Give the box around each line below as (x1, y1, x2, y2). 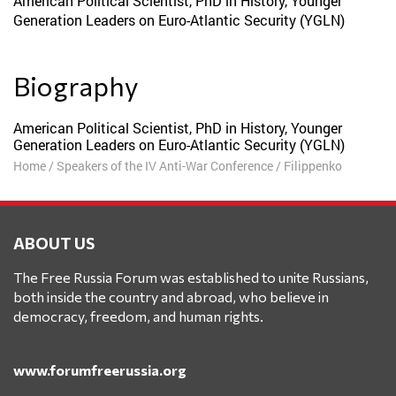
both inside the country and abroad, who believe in (13, 288, 329, 305)
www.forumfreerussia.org (13, 362, 187, 378)
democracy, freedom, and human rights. (13, 308, 263, 324)
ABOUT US (13, 233, 95, 253)
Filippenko (284, 157, 342, 174)
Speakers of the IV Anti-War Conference (57, 157, 273, 174)
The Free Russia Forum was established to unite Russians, (13, 269, 369, 286)
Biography (30, 69, 139, 102)
